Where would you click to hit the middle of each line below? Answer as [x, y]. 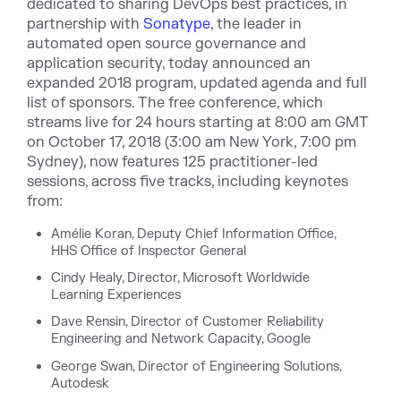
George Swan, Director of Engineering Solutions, [196, 366]
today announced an [238, 64]
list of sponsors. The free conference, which [175, 103]
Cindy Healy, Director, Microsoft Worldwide [181, 278]
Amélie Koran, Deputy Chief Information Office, [194, 234]
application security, [96, 64]
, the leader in [256, 24]
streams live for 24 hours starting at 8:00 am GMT [198, 123]
